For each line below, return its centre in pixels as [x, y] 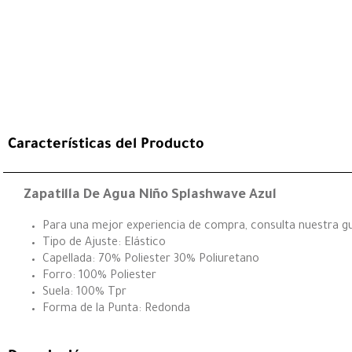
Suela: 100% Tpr [84, 293]
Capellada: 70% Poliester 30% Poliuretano [151, 260]
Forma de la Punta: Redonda [116, 309]
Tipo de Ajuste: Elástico [104, 243]
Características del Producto [106, 145]
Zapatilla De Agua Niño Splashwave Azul [150, 196]
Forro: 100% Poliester [99, 276]
